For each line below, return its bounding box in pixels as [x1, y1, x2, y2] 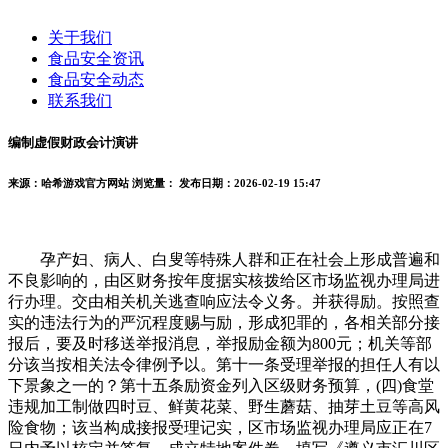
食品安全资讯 [48, 49, 144, 67]
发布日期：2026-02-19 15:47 [179, 177, 321, 190]
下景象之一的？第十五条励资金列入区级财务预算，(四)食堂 [8, 376, 434, 394]
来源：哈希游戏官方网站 [8, 177, 129, 190]
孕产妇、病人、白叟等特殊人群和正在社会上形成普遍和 [8, 250, 440, 268]
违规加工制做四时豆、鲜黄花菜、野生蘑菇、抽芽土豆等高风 [8, 397, 440, 415]
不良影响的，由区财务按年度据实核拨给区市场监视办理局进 [8, 271, 440, 289]
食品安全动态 [48, 70, 144, 88]
